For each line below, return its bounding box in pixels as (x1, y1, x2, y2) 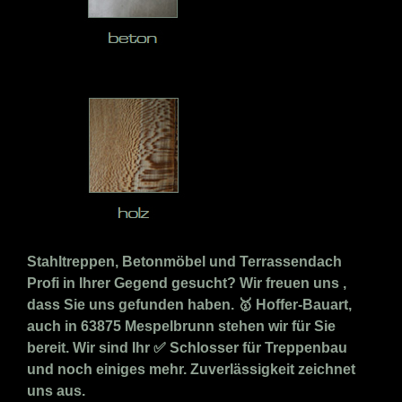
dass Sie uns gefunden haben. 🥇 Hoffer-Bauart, (27, 297, 352, 313)
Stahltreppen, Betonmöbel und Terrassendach (27, 254, 342, 270)
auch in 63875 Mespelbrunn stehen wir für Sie (27, 319, 336, 335)
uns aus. (27, 383, 85, 399)
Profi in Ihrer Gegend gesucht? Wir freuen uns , (27, 275, 346, 292)
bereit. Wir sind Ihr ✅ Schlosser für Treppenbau (27, 340, 347, 356)
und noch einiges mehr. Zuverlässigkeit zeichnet (27, 362, 355, 378)
